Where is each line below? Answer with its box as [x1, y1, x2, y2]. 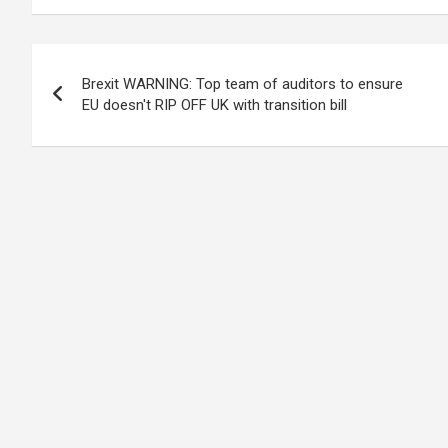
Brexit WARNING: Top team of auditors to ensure [82, 75, 403, 93]
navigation [31, 86, 178, 122]
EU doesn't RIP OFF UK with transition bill [82, 96, 347, 114]
